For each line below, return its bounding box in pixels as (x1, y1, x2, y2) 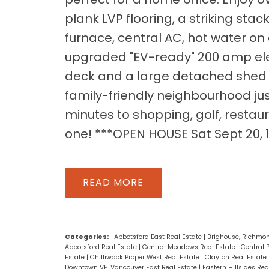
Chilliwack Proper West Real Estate (89, 252, 201, 262)
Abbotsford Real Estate (64, 242, 139, 252)
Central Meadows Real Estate (142, 242, 237, 252)
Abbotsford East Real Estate (113, 232, 204, 241)
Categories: (64, 232, 109, 241)
